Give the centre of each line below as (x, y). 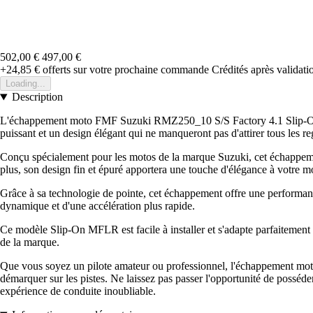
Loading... (26, 84)
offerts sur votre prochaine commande (124, 70)
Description (37, 97)
